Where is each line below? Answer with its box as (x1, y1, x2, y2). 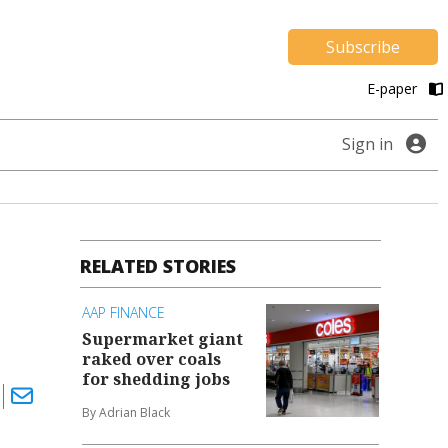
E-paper (366, 79, 421, 99)
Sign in (342, 133, 393, 156)
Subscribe (326, 35, 400, 58)
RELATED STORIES (80, 254, 237, 279)
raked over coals (82, 347, 222, 370)
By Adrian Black (82, 403, 171, 421)
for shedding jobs (82, 367, 231, 390)
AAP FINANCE (82, 303, 166, 323)
